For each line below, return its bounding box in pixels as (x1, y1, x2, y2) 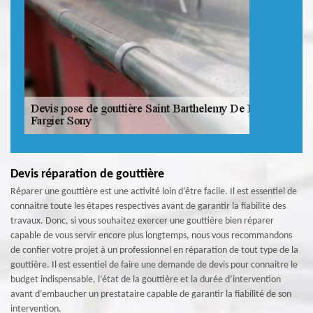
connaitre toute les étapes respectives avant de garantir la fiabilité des (10, 201, 286, 212)
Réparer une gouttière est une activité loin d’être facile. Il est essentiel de (10, 187, 297, 197)
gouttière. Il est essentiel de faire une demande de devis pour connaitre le (10, 260, 298, 270)
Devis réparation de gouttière (10, 168, 164, 181)
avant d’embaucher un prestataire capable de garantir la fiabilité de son (10, 289, 291, 300)
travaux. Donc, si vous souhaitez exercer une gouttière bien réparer (10, 216, 274, 226)
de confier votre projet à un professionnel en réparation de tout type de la (10, 245, 298, 256)
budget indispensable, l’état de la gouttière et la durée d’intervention (10, 275, 281, 285)
